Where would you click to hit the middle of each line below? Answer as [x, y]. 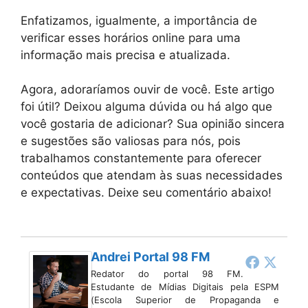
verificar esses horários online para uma [131, 37]
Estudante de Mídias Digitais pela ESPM [185, 286]
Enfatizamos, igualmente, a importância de [139, 20]
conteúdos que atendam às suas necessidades [152, 176]
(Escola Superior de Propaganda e [185, 299]
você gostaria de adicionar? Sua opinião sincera [153, 124]
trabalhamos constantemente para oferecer [141, 158]
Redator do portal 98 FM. [167, 273]
